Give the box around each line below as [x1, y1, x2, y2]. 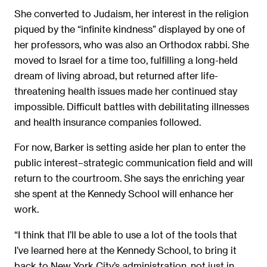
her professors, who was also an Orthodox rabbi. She [14, 38, 249, 50]
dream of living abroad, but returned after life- [14, 69, 218, 81]
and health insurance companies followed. [14, 116, 201, 128]
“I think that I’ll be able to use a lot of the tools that [14, 228, 237, 240]
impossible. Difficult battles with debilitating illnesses [14, 100, 249, 112]
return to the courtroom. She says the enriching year [14, 172, 245, 184]
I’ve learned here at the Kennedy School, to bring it [14, 244, 237, 256]
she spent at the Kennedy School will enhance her [14, 188, 234, 200]
